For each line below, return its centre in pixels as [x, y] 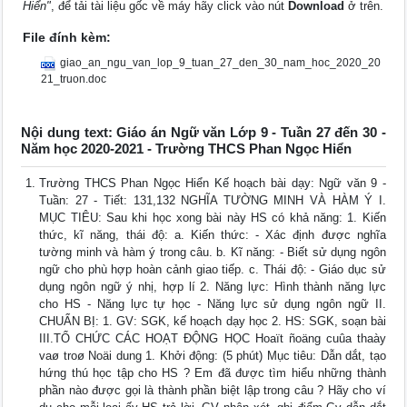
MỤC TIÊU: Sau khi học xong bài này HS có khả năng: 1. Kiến [213, 218]
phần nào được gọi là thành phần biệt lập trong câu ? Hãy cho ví [213, 391]
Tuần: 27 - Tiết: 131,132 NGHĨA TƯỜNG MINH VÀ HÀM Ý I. [213, 201]
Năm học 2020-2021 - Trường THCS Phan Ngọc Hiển [187, 149]
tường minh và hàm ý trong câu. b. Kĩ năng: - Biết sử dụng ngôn [213, 253]
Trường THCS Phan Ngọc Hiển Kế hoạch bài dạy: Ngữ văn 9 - [213, 184]
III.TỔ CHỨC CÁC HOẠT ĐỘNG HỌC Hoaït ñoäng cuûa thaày [213, 339]
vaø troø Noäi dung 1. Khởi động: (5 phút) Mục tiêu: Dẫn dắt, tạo [213, 356]
